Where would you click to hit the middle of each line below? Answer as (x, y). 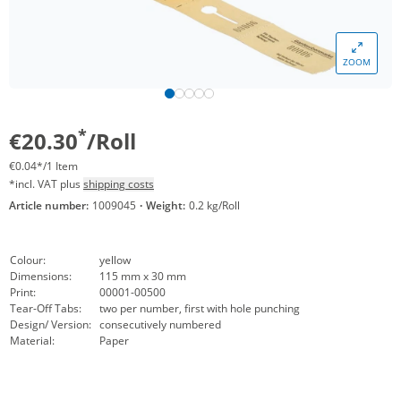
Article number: (49, 205)
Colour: (28, 260)
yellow (115, 260)
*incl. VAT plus (46, 184)
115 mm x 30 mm (143, 276)
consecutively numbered (160, 324)
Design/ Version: (51, 324)
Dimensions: (41, 276)
